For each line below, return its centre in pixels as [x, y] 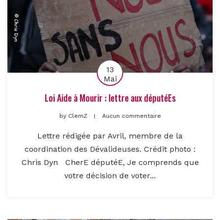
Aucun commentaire [131, 116]
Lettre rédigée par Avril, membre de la [110, 136]
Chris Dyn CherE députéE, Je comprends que [110, 163]
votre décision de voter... [110, 176]
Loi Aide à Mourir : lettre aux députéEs [110, 98]
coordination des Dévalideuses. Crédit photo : [110, 149]
